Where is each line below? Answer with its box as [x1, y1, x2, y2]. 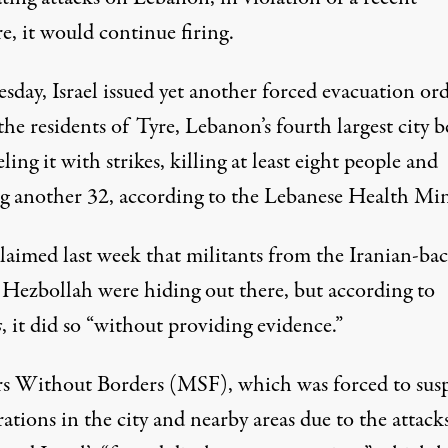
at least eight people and [225, 146, 438, 178]
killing [169, 146, 226, 178]
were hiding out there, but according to [92, 275, 435, 307]
